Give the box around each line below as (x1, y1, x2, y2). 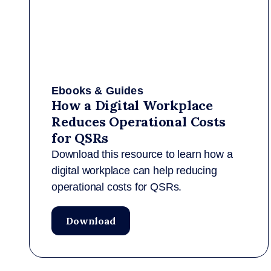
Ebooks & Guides (51, 85, 143, 97)
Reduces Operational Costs (51, 113, 226, 130)
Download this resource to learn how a (51, 148, 233, 160)
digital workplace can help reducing (51, 165, 217, 177)
